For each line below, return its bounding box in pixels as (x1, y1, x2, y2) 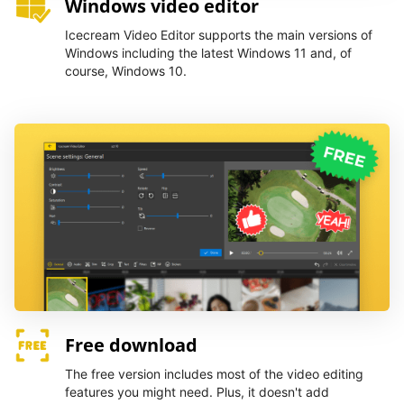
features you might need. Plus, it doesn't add (65, 384, 329, 399)
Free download (65, 333, 197, 357)
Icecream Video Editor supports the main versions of (65, 27, 372, 42)
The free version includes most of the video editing (65, 366, 363, 381)
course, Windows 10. (65, 63, 187, 78)
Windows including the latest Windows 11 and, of (65, 45, 352, 60)
